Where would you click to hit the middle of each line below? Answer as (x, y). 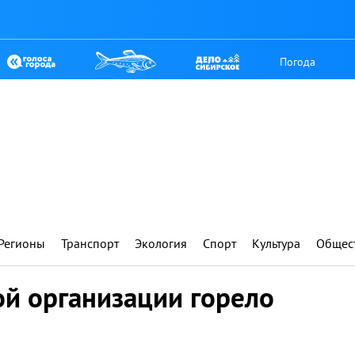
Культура (276, 243)
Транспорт (90, 243)
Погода (298, 61)
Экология (161, 243)
